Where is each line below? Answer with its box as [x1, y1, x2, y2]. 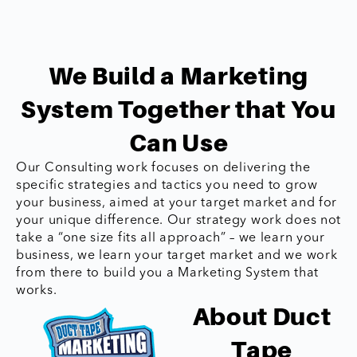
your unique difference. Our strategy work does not [16, 214, 342, 227]
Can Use [128, 128, 229, 157]
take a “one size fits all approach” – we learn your [16, 232, 325, 245]
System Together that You [21, 95, 336, 124]
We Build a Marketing [48, 61, 308, 90]
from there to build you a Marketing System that [16, 267, 319, 280]
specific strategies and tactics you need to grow [16, 179, 318, 192]
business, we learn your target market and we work [16, 249, 338, 262]
